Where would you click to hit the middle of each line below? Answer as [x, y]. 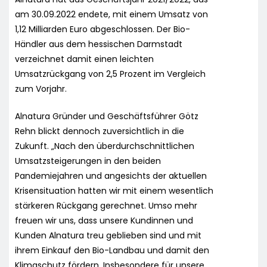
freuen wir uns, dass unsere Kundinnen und [104, 220]
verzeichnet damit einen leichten [84, 59]
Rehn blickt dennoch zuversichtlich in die [100, 131]
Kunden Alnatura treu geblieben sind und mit [108, 235]
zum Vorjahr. [41, 89]
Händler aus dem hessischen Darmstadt [99, 44]
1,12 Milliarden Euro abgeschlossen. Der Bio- [103, 29]
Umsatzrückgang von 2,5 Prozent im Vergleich [110, 74]
